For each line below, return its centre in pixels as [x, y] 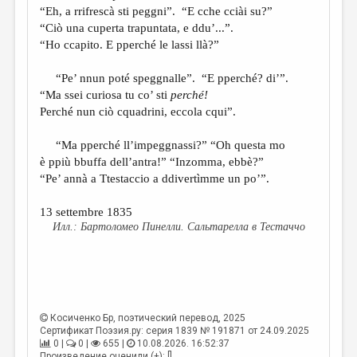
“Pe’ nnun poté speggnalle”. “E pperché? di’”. [165, 78]
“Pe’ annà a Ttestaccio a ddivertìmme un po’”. [155, 178]
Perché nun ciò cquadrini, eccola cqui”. [138, 111]
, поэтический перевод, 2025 [180, 318]
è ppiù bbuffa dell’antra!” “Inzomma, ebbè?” [152, 161]
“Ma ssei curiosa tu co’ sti [106, 94]
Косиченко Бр [82, 318]
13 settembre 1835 [86, 212]
